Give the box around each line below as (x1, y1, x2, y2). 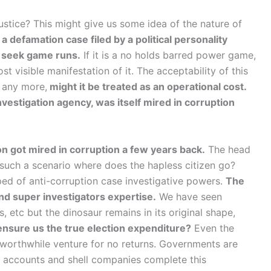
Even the (191, 221, 234, 234)
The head (205, 143, 250, 155)
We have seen (156, 190, 222, 203)
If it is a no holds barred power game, (80, 48, 256, 61)
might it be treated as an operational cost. (47, 80, 247, 93)
